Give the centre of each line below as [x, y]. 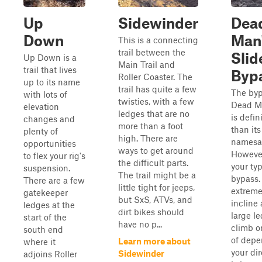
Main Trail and [146, 64]
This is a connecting [158, 40]
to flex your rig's [54, 156]
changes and [49, 119]
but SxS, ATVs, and [155, 199]
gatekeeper [46, 192]
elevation [41, 106]
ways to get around [156, 150]
